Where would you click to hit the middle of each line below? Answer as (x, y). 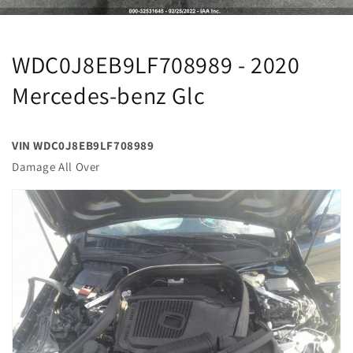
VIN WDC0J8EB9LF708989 (83, 146)
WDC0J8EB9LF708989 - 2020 (156, 65)
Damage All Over (56, 167)
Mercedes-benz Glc (109, 96)
